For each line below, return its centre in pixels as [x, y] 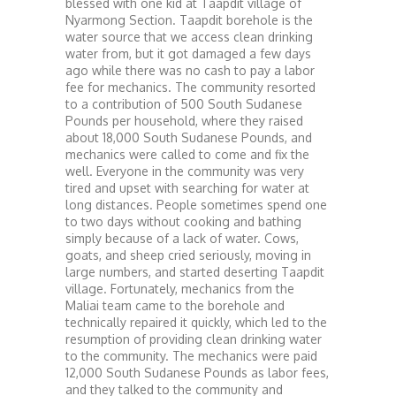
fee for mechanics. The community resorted [190, 87]
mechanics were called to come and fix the [187, 154]
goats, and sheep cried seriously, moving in [188, 255]
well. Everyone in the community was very [185, 171]
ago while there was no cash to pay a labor [190, 70]
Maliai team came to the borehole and [175, 305]
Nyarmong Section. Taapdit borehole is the [189, 19]
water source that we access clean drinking [189, 36]
